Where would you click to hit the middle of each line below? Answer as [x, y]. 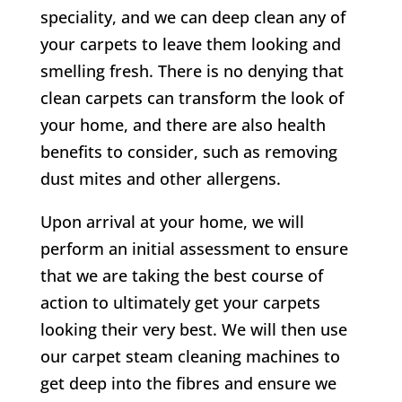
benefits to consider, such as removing [188, 151]
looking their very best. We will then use [193, 329]
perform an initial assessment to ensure [194, 248]
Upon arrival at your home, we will [172, 221]
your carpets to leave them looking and [190, 44]
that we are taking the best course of [181, 275]
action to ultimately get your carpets [180, 302]
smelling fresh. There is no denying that [192, 70]
